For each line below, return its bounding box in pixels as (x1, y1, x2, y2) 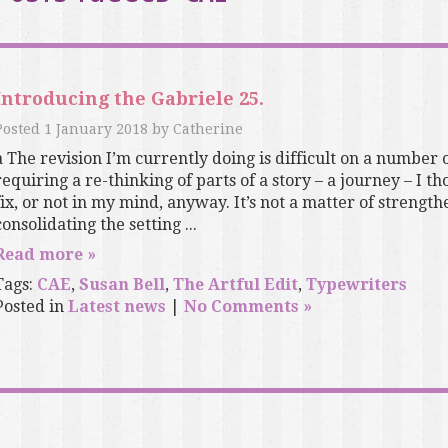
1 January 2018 (43, 121, 148, 138)
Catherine (172, 121, 243, 138)
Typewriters (305, 275, 407, 295)
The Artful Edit (172, 275, 298, 295)
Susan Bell (78, 275, 165, 295)
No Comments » (183, 297, 312, 317)
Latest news (67, 297, 166, 317)
